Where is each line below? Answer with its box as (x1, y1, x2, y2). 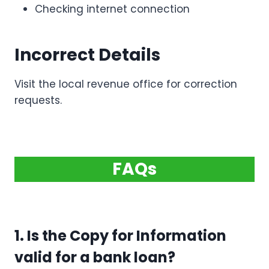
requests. (14, 93, 62, 108)
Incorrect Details (14, 43, 160, 67)
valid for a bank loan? (14, 247, 175, 268)
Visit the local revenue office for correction (14, 77, 237, 92)
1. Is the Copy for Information (14, 226, 226, 246)
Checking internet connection (35, 2, 190, 17)
